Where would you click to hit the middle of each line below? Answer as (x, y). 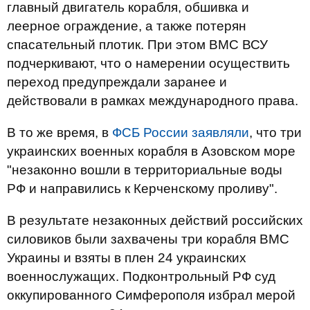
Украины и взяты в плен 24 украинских (127, 258)
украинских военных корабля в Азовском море (151, 151)
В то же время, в (60, 133)
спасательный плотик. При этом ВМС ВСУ (137, 45)
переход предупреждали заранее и (117, 82)
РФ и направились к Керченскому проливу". (142, 189)
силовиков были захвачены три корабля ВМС (148, 239)
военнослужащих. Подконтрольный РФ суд (141, 276)
